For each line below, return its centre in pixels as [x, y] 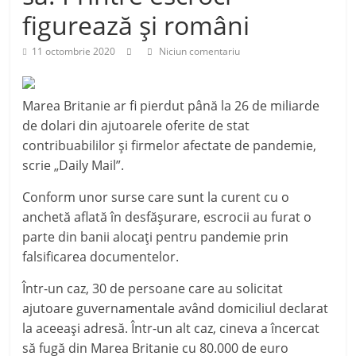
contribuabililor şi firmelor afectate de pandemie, [170, 145]
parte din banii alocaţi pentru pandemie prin [156, 237]
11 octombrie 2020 [74, 51]
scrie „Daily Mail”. [74, 165]
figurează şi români [136, 25]
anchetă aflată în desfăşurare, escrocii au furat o [167, 217]
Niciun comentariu [199, 51]
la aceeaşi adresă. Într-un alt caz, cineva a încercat [171, 328]
